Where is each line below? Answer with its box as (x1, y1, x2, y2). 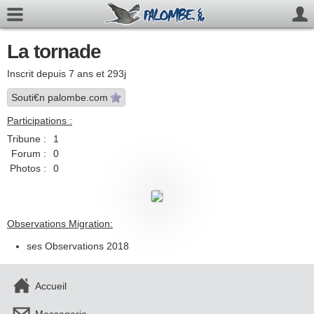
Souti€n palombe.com (11, 92, 108, 103)
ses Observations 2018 (27, 240, 129, 252)
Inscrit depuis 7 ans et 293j (7, 68, 126, 79)
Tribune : (7, 133, 46, 144)
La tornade (7, 41, 101, 62)
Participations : (7, 115, 72, 126)
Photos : (10, 163, 46, 174)
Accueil (35, 280, 67, 292)
